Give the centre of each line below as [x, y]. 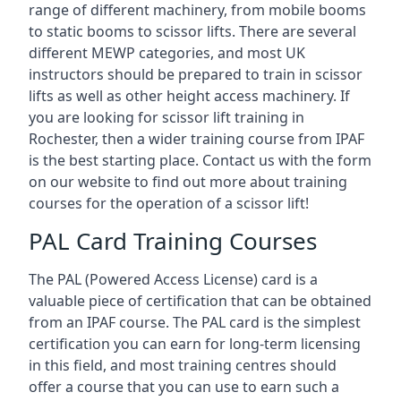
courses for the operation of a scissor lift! [169, 203]
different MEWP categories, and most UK [167, 53]
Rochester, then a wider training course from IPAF [196, 139]
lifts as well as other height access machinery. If [189, 96]
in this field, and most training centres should [183, 365]
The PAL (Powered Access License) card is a [173, 279]
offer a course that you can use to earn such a [184, 387]
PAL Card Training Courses [173, 241]
